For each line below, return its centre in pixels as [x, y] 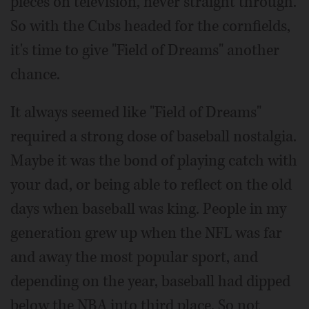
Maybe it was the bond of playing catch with [154, 161]
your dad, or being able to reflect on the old [151, 185]
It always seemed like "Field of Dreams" [136, 113]
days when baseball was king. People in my [148, 209]
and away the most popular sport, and [134, 258]
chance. [35, 75]
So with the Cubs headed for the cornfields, [150, 27]
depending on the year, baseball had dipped [150, 282]
